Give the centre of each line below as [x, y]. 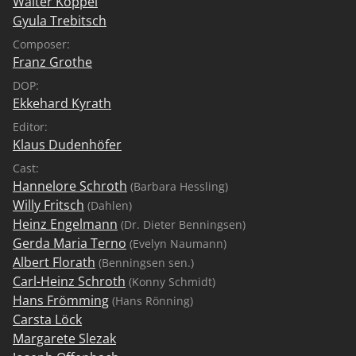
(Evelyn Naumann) [176, 243]
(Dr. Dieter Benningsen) [182, 224]
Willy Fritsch [48, 205]
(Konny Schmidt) [170, 281]
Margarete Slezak [64, 338]
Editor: [30, 126]
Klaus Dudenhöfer [67, 144]
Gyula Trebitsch [60, 20]
